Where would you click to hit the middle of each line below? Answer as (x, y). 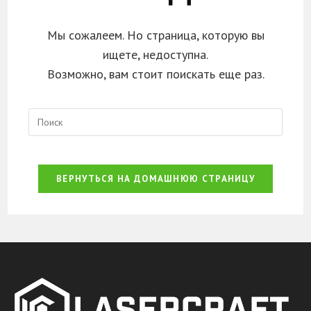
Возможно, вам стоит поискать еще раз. (155, 74)
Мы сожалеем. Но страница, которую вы (155, 35)
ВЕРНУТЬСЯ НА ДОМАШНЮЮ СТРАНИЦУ (155, 179)
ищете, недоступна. (155, 54)
